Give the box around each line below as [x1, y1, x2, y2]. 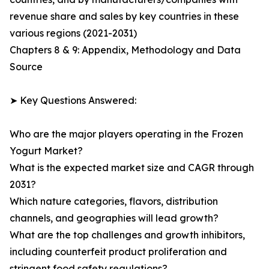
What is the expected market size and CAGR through [10, 162, 254, 174]
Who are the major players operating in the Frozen [10, 128, 243, 141]
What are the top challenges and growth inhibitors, [10, 229, 245, 241]
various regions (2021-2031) [10, 27, 137, 40]
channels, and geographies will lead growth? [10, 212, 219, 225]
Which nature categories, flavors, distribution [10, 195, 218, 208]
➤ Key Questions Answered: [10, 94, 136, 107]
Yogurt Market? [10, 145, 83, 157]
